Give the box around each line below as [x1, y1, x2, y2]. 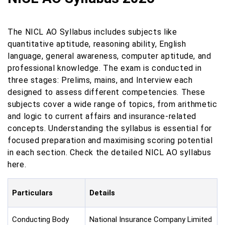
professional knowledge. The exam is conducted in [8, 63, 202, 73]
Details [89, 188, 115, 197]
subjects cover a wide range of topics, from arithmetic [8, 99, 217, 109]
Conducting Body [12, 215, 69, 224]
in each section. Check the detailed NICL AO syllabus [8, 148, 211, 157]
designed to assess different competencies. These [8, 87, 205, 97]
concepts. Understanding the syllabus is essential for [8, 124, 212, 133]
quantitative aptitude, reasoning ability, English [8, 39, 186, 49]
